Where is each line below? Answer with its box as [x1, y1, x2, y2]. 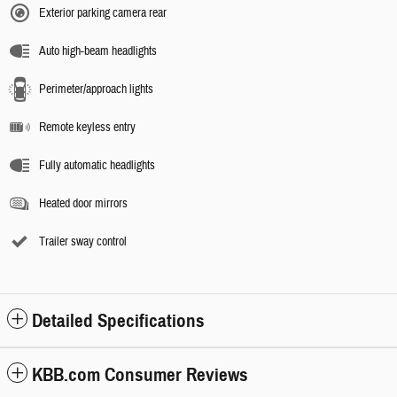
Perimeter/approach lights [39, 81, 153, 97]
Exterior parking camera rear [39, 4, 167, 21]
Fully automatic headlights [39, 157, 155, 174]
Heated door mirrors [39, 195, 128, 212]
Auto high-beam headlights [39, 43, 157, 59]
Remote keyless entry [39, 119, 136, 136]
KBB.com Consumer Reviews [32, 362, 248, 386]
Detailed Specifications [32, 308, 205, 332]
